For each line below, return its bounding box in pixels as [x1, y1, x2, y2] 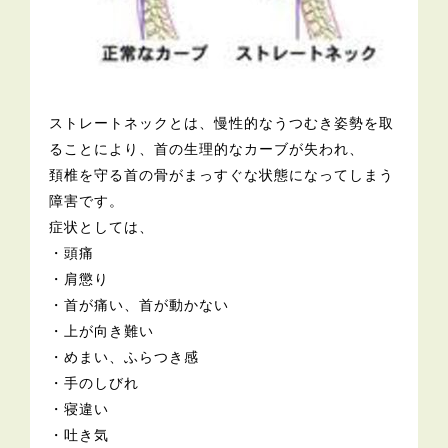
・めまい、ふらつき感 [49, 349, 200, 366]
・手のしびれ [49, 375, 140, 392]
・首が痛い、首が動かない [49, 297, 230, 314]
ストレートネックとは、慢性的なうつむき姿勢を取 [49, 115, 395, 132]
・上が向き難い [49, 323, 155, 340]
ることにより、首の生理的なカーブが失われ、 [49, 141, 365, 158]
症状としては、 [49, 219, 155, 236]
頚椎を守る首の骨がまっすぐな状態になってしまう [49, 167, 395, 184]
